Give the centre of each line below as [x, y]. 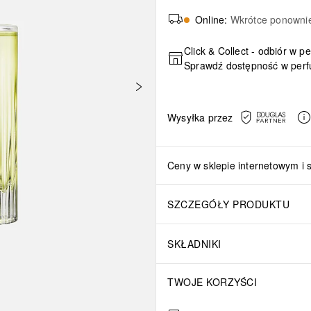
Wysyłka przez [200, 117]
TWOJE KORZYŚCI [212, 282]
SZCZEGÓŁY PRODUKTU [228, 204]
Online [210, 19]
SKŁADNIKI [194, 243]
